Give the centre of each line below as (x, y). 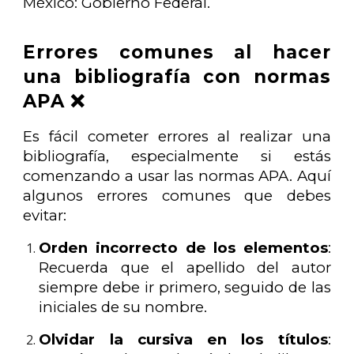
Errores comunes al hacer (177, 52)
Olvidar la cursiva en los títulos (183, 339)
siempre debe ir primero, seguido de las (185, 287)
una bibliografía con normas (177, 76)
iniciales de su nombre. (123, 307)
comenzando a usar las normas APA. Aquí (177, 175)
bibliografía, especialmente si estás (177, 156)
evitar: (45, 215)
